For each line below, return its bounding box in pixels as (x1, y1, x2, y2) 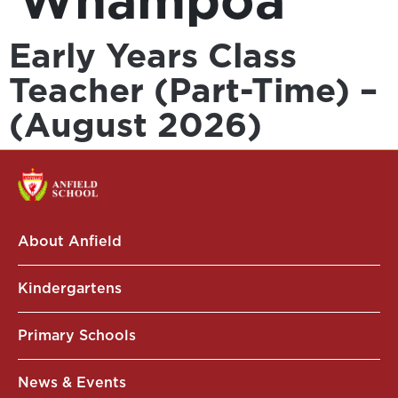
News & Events (18, 373, 126, 391)
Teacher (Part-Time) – (9, 70, 378, 110)
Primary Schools (18, 326, 136, 344)
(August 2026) (9, 105, 262, 145)
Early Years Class (9, 36, 297, 76)
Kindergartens (18, 279, 122, 297)
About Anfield (18, 232, 122, 250)
